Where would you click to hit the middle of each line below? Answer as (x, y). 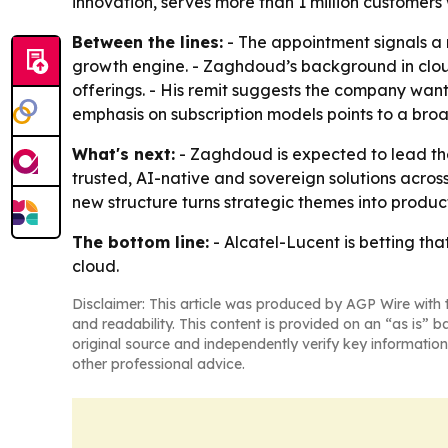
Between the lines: (147, 42)
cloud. (95, 266)
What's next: (123, 154)
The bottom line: (140, 242)
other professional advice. (158, 364)
